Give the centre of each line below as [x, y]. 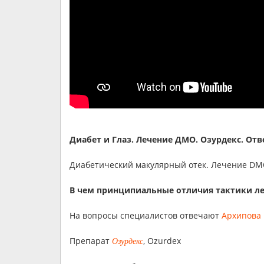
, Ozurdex [163, 241]
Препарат [91, 241]
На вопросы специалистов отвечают [146, 215]
